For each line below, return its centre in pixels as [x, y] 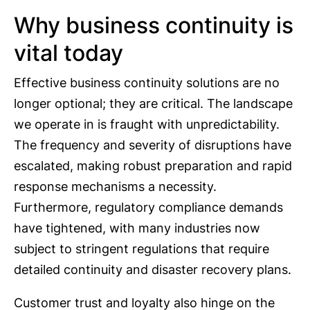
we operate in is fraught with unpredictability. [147, 125]
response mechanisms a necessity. [115, 187]
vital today [69, 53]
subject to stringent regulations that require [142, 249]
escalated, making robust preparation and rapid [153, 166]
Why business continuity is [154, 26]
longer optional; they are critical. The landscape [153, 104]
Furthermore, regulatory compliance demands [148, 208]
